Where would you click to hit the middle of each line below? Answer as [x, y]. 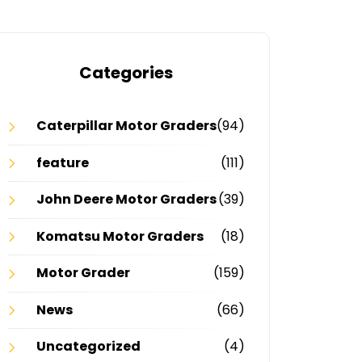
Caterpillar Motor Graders [126, 126]
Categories [126, 73]
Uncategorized [88, 347]
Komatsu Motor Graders [120, 236]
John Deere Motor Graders [126, 200]
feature [63, 162]
